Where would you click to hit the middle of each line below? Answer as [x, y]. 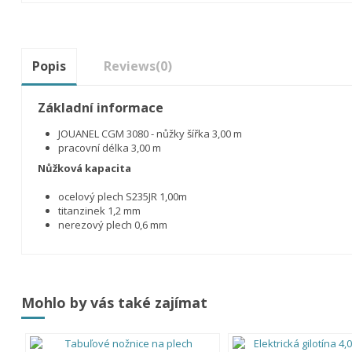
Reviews [129, 66]
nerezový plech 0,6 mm [112, 225]
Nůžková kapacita [84, 169]
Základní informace [100, 108]
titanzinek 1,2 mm [99, 211]
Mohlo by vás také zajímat [114, 302]
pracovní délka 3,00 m [109, 148]
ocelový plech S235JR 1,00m [122, 197]
